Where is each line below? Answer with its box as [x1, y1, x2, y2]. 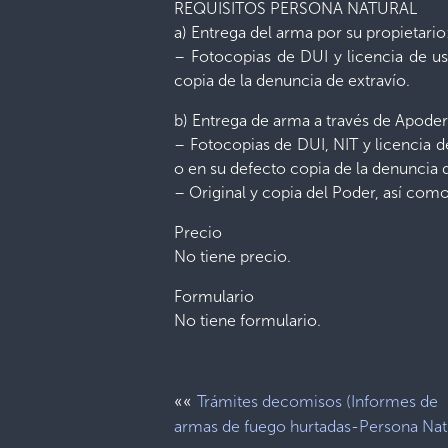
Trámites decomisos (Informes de [197, 392, 439, 411]
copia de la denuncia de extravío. [174, 71, 411, 90]
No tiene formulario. [174, 311, 322, 330]
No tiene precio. [174, 247, 292, 266]
